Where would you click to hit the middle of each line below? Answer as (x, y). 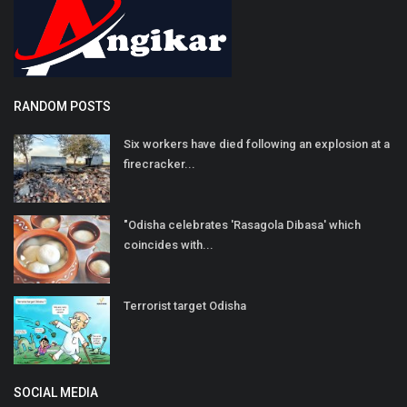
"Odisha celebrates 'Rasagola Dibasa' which (242, 225)
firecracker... (159, 164)
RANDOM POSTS (62, 107)
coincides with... (169, 245)
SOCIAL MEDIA (56, 393)
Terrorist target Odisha (185, 306)
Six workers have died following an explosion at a (257, 144)
